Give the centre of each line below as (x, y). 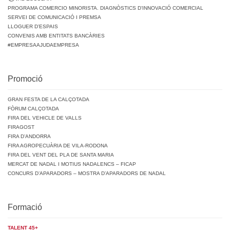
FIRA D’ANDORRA (29, 137)
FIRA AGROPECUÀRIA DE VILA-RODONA (58, 146)
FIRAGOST (21, 127)
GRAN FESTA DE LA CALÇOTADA (49, 100)
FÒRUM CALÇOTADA (33, 109)
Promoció (25, 79)
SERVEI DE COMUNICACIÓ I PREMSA (54, 17)
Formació (25, 207)
